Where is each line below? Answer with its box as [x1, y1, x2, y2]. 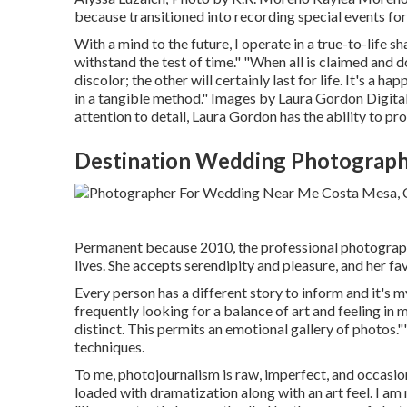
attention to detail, [74, 107, 192, 124]
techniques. [74, 337, 144, 355]
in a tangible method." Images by [74, 89, 278, 106]
